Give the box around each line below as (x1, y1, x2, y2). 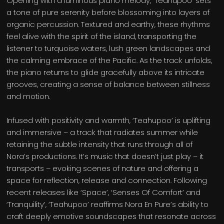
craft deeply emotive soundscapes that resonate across (6, 211, 216, 222)
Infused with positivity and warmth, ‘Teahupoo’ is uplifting (6, 115, 211, 126)
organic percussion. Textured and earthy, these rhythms (6, 19, 210, 30)
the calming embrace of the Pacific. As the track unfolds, (6, 55, 212, 66)
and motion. (6, 91, 50, 102)
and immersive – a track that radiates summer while (6, 127, 198, 138)
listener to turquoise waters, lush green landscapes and (6, 43, 210, 54)
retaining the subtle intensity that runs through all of (6, 139, 193, 150)
